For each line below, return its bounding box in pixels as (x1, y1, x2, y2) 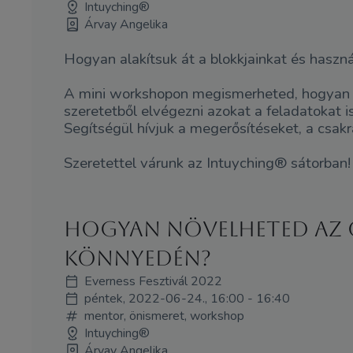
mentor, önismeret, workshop (84, 307, 244, 325)
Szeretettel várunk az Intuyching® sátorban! (63, 153, 351, 174)
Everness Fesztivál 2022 (84, 272, 222, 290)
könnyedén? (63, 245, 211, 270)
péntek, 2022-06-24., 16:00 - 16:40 (84, 289, 290, 307)
